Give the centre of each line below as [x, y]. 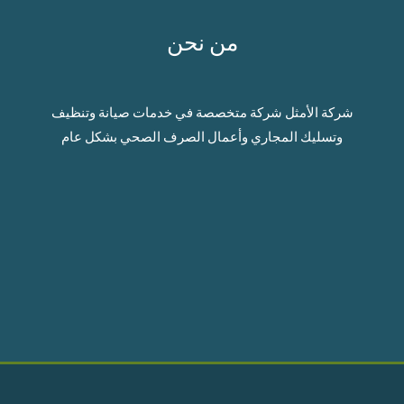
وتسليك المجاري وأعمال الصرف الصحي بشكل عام [202, 137]
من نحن [202, 42]
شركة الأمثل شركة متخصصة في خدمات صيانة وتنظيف [202, 112]
